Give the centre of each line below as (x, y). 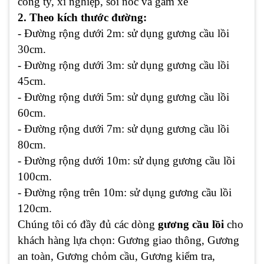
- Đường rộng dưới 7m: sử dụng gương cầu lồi (123, 128)
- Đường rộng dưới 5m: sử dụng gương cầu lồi (123, 97)
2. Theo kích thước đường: (82, 17)
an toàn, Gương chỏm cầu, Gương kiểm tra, (116, 256)
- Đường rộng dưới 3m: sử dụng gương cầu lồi (123, 65)
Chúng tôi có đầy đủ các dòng (88, 224)
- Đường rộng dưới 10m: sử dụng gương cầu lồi (126, 160)
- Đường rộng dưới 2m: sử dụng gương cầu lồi (123, 33)
